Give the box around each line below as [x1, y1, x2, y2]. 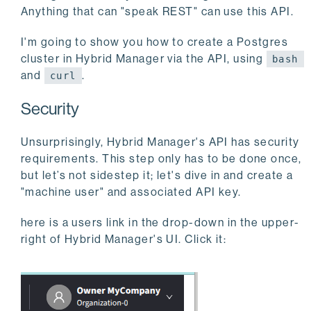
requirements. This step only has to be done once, [21, 152, 302, 166]
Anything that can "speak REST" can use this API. [21, 5, 294, 19]
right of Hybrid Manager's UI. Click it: [21, 233, 227, 246]
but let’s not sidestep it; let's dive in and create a [21, 169, 294, 183]
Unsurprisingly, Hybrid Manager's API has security [21, 135, 300, 149]
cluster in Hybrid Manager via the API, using [21, 52, 267, 66]
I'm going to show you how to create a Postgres [21, 35, 289, 49]
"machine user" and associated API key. [21, 185, 242, 199]
